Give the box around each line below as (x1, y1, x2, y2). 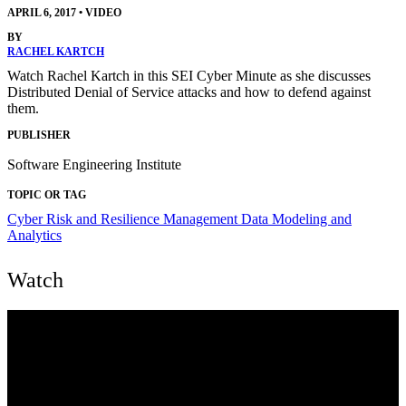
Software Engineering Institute (7, 156, 181, 172)
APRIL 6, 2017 (7, 6, 76, 20)
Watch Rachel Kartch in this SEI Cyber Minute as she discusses (7, 68, 371, 84)
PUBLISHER (7, 128, 71, 141)
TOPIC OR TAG (7, 188, 86, 201)
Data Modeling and (241, 210, 352, 227)
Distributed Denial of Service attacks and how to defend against (7, 84, 371, 101)
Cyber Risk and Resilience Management (7, 210, 241, 227)
